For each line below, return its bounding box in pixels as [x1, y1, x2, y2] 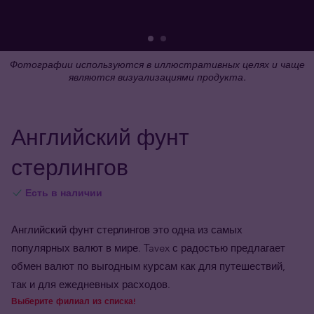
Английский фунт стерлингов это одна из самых [11, 223, 243, 236]
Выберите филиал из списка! [11, 295, 136, 306]
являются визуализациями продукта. [68, 71, 246, 83]
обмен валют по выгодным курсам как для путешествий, [11, 259, 285, 273]
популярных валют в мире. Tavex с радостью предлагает [11, 241, 285, 254]
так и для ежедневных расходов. [11, 278, 170, 291]
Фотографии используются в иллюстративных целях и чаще [9, 58, 305, 71]
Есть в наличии [25, 186, 102, 199]
